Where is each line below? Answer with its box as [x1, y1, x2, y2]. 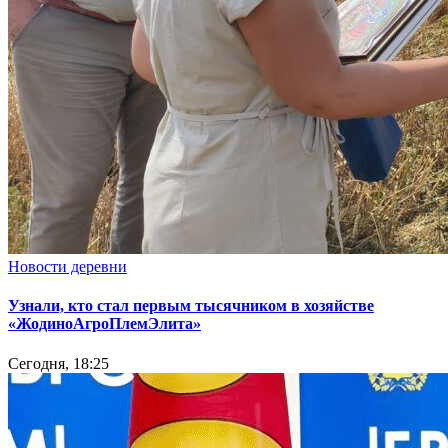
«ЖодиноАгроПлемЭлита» [8, 315, 201, 333]
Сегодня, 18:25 [8, 354, 109, 372]
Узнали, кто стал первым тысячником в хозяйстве [8, 297, 374, 315]
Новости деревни [8, 258, 127, 276]
